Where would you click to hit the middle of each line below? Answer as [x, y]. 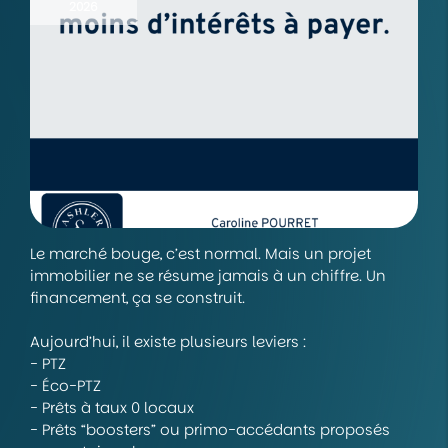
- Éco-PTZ [65, 385]
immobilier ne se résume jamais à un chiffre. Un [208, 275]
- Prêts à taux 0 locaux [112, 407]
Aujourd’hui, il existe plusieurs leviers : [168, 341]
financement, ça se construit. [137, 297]
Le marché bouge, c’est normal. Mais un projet [200, 253]
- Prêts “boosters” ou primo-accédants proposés [210, 429]
